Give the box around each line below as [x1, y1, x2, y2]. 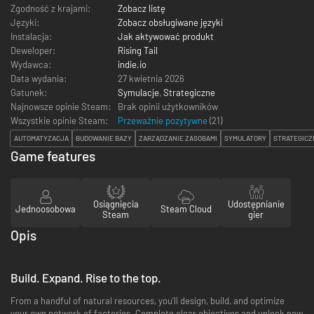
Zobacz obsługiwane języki [118, 16, 223, 28]
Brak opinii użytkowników [118, 100, 218, 112]
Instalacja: [11, 30, 52, 42]
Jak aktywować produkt [118, 30, 214, 42]
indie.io [118, 58, 146, 70]
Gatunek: [11, 86, 47, 98]
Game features [11, 147, 95, 164]
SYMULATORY [224, 134, 266, 143]
